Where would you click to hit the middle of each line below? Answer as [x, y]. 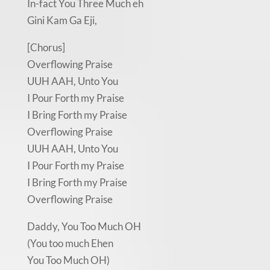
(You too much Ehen [70, 243]
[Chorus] [46, 47]
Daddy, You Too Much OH [84, 226]
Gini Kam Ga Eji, [62, 20]
